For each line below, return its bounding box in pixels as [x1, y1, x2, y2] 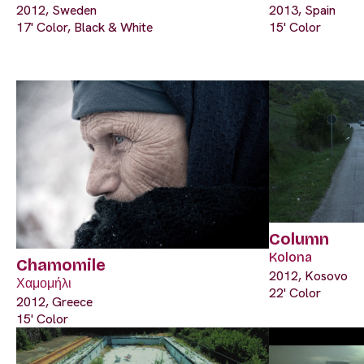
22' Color [269, 284, 321, 302]
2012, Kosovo [269, 267, 348, 285]
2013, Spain [269, 2, 336, 19]
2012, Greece [16, 293, 93, 311]
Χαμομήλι [16, 275, 71, 292]
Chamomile [16, 255, 106, 275]
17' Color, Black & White [16, 19, 153, 37]
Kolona [269, 249, 312, 266]
